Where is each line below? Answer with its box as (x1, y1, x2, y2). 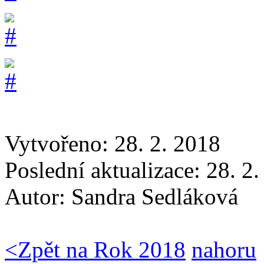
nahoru (192, 237, 256, 263)
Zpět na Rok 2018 (18, 237, 186, 263)
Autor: (5, 184, 71, 210)
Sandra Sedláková (71, 184, 238, 210)
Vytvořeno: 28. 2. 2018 (5, 131, 220, 157)
